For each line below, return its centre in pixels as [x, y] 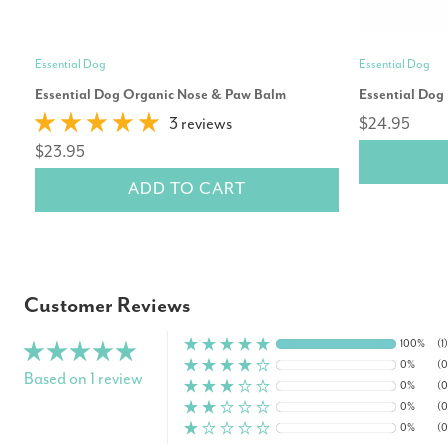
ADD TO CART [186, 189]
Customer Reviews [107, 305]
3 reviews [200, 124]
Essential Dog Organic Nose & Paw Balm [160, 94]
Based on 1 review [83, 379]
